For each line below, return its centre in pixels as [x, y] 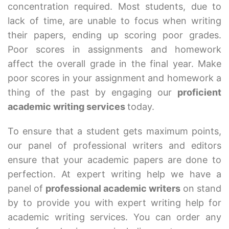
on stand [201, 189]
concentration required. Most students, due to [114, 7]
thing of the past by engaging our [93, 93]
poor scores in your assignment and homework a [114, 78]
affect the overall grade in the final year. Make [114, 64]
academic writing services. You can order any [114, 217]
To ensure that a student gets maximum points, [114, 131]
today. [141, 107]
